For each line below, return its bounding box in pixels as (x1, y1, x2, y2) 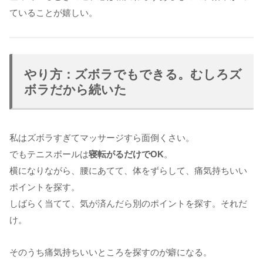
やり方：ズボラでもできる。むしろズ (24, 67, 242, 81)
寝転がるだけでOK (89, 149, 164, 159)
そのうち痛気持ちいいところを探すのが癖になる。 (9, 247, 212, 257)
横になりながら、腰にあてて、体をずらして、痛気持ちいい (9, 165, 247, 176)
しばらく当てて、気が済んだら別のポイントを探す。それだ (9, 198, 247, 208)
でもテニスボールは (9, 149, 89, 159)
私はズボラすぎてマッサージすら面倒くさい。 (9, 132, 194, 143)
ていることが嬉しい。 (9, 7, 97, 18)
